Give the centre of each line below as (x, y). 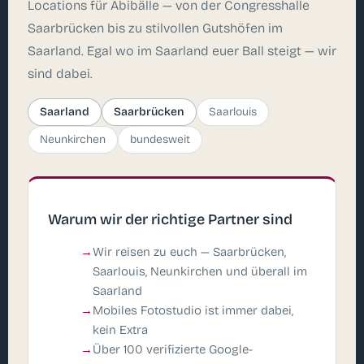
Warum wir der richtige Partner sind (170, 219)
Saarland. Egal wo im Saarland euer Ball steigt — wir (182, 50)
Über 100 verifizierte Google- (173, 349)
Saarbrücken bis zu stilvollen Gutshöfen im (155, 28)
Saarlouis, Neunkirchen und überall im (200, 271)
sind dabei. (60, 73)
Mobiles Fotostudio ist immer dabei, (193, 310)
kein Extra (120, 329)
